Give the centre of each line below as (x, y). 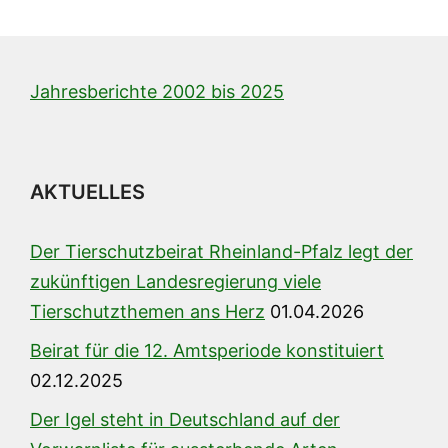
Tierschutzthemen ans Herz (147, 311)
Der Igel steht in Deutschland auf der (185, 419)
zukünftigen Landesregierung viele (175, 281)
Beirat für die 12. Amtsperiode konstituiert (207, 350)
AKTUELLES (87, 192)
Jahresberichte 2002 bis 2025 (157, 91)
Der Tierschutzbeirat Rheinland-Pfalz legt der (221, 251)
